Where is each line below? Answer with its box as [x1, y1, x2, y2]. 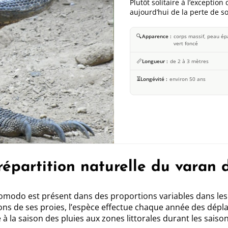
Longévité [140, 75, 164, 83]
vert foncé [174, 40, 198, 47]
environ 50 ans [169, 75, 206, 83]
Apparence [142, 33, 168, 40]
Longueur [142, 58, 165, 65]
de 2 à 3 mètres [170, 58, 209, 65]
